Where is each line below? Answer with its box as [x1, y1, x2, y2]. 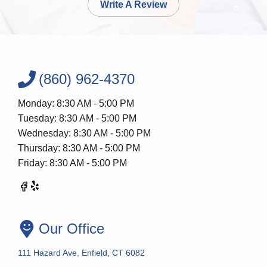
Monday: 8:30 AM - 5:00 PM [18, 98, 134, 109]
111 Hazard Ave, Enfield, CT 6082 [18, 248, 145, 258]
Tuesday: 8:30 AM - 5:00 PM [18, 113, 136, 124]
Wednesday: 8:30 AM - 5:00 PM [18, 128, 151, 139]
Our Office [39, 221, 104, 237]
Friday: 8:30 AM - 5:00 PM [18, 158, 127, 169]
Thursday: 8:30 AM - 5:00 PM [18, 143, 140, 154]
